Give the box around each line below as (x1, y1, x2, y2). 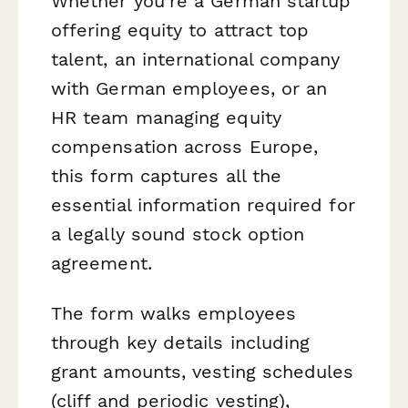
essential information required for (51, 193, 355, 216)
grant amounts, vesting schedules (51, 360, 354, 382)
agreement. (51, 251, 152, 274)
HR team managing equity (51, 106, 281, 128)
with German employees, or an (51, 76, 328, 99)
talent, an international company (51, 47, 341, 70)
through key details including (51, 331, 311, 353)
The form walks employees (51, 301, 296, 324)
